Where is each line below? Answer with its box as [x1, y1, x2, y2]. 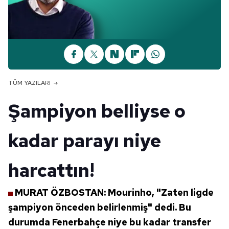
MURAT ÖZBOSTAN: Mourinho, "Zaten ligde [15, 187, 214, 198]
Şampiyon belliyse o [8, 99, 186, 123]
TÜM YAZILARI [8, 79, 51, 87]
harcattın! [8, 158, 95, 182]
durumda [8, 216, 50, 228]
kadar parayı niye [8, 128, 161, 153]
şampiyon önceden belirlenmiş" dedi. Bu [8, 201, 191, 213]
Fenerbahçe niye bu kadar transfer [52, 216, 211, 228]
